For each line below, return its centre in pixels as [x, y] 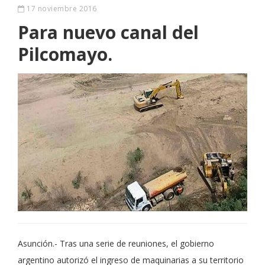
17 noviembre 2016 [61, 9]
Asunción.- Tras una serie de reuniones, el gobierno [116, 243]
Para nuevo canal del [108, 32]
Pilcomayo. [65, 54]
